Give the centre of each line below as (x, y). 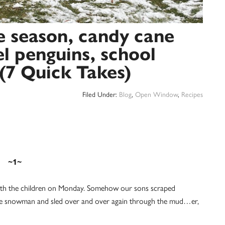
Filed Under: (101, 95)
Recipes (192, 95)
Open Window (156, 95)
